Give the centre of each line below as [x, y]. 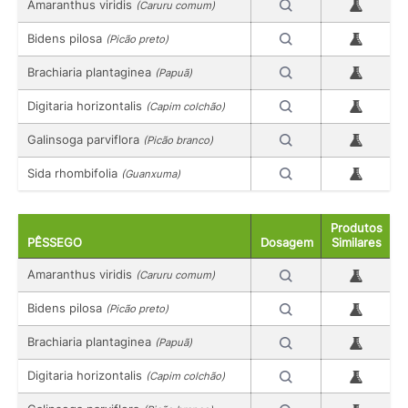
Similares [357, 242]
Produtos [357, 228]
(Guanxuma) [151, 173]
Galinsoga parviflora [85, 139]
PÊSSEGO [55, 242]
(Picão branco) [178, 140]
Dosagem [287, 242]
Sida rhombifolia [74, 173]
